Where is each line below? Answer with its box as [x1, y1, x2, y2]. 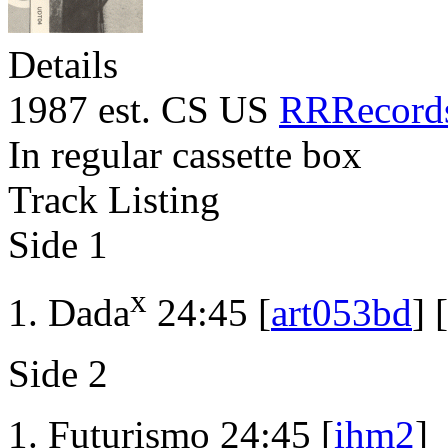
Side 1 [8, 223, 108, 267]
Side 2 [8, 352, 108, 396]
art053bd [271, 291, 412, 335]
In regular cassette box [8, 133, 362, 177]
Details [8, 43, 118, 87]
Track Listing [8, 178, 220, 222]
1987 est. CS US [8, 88, 279, 132]
